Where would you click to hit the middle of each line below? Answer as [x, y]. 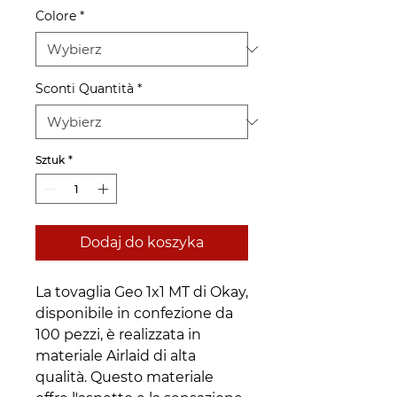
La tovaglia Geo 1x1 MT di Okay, [142, 292]
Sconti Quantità [85, 89]
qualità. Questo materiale [125, 378]
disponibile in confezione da [134, 314]
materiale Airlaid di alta [116, 356]
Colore [56, 16]
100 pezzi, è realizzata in [118, 335]
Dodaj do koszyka [142, 243]
